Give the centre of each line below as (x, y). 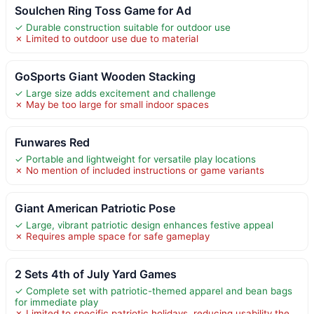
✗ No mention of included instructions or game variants (139, 170)
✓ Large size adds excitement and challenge (115, 93)
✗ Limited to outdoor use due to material (107, 38)
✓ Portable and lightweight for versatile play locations (135, 159)
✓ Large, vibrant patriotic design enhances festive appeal (144, 225)
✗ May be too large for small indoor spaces (112, 104)
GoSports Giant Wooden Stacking (105, 76)
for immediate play (56, 302)
